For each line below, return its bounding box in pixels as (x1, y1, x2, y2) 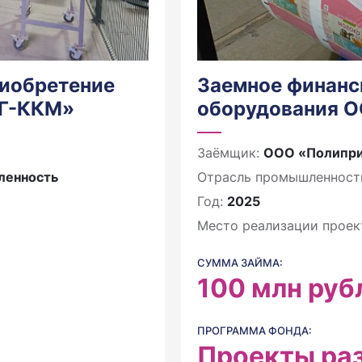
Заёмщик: (197, 145, 263, 161)
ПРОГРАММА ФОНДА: (197, 324, 312, 337)
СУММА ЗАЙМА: (197, 256, 283, 269)
